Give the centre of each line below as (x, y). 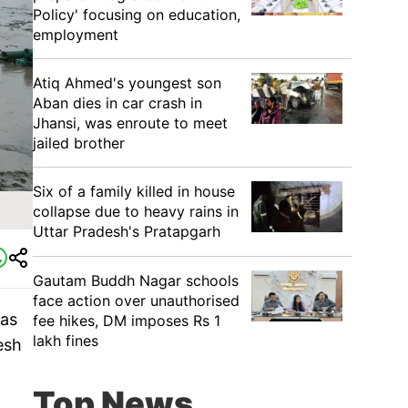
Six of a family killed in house (134, 191)
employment (76, 35)
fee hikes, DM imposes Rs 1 (127, 321)
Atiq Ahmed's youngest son (127, 83)
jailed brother (79, 143)
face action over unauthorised (136, 301)
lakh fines (66, 341)
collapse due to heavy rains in (136, 211)
